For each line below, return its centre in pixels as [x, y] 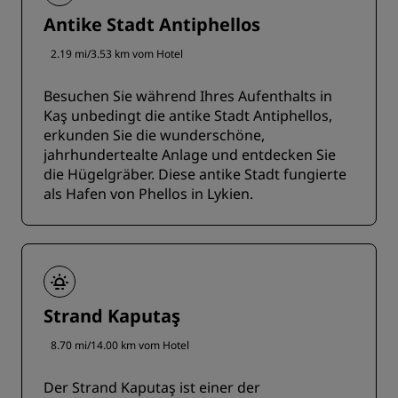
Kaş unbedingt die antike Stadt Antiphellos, [188, 116]
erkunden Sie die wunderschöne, [154, 135]
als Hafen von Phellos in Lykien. [148, 194]
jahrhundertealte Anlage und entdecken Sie [190, 155]
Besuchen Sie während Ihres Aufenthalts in [188, 96]
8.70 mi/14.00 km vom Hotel [120, 346]
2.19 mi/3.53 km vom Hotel [117, 54]
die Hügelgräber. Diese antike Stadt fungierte [195, 175]
